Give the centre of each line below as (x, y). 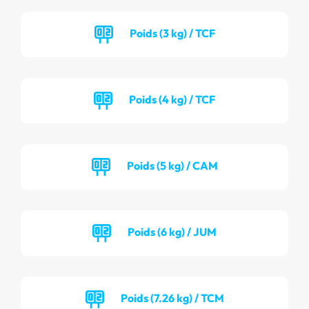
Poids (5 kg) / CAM (172, 165)
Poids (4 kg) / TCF (172, 99)
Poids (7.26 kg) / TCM (172, 298)
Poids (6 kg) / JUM (172, 231)
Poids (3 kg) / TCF (172, 33)
